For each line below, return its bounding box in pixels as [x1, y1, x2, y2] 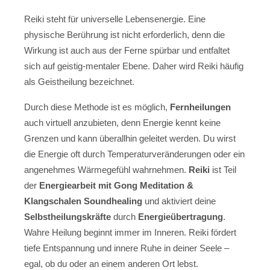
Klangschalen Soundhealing [24, 196, 142, 207]
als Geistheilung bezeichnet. [24, 76, 134, 87]
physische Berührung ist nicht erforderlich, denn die [24, 29, 225, 40]
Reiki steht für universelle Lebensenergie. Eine [24, 13, 206, 24]
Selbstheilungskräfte [24, 212, 111, 222]
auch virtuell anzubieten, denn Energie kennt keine [24, 118, 221, 128]
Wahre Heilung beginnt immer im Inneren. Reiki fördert [24, 227, 236, 238]
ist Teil [210, 165, 236, 175]
